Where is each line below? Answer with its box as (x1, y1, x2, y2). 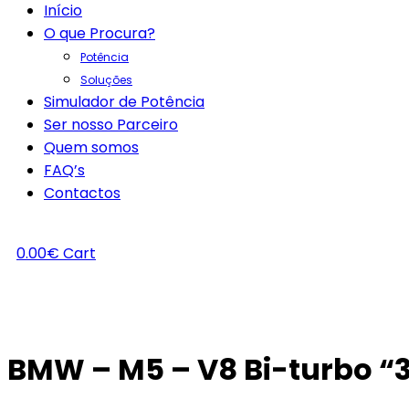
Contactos (44, 183, 121, 204)
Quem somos (44, 137, 139, 158)
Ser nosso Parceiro (44, 114, 178, 135)
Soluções (80, 72, 132, 88)
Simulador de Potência (44, 91, 204, 112)
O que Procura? (44, 23, 155, 44)
